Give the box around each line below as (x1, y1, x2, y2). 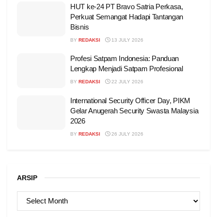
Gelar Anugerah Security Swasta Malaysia (70, 106, 199, 115)
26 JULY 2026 (110, 131, 143, 137)
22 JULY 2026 (110, 79, 143, 85)
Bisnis (70, 23, 89, 31)
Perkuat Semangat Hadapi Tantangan (70, 13, 184, 21)
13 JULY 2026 (110, 37, 143, 43)
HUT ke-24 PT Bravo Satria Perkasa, (70, 2, 183, 11)
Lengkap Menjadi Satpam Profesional (70, 64, 183, 73)
